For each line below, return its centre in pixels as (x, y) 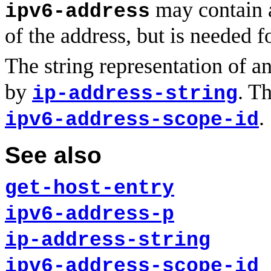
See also (53, 155)
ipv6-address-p (90, 214)
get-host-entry (90, 188)
